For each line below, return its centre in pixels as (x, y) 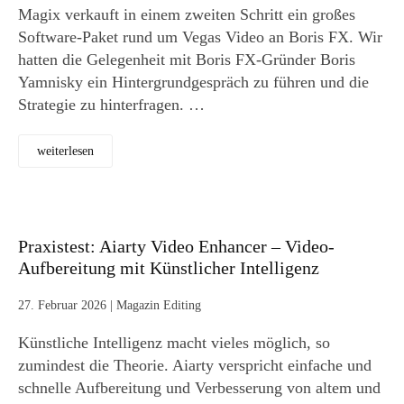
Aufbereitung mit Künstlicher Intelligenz (169, 268)
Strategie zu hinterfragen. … (111, 105)
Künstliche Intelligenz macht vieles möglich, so (174, 343)
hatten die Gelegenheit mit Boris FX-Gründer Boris (187, 60)
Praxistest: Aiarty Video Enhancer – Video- (176, 247)
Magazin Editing (159, 306)
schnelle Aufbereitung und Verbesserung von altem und (199, 388)
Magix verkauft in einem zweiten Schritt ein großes (187, 15)
